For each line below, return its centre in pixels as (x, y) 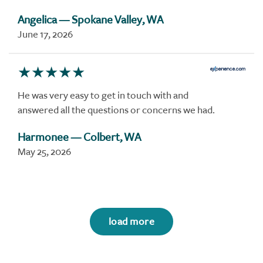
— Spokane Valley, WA (111, 20)
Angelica (37, 20)
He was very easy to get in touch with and (103, 95)
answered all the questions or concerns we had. (116, 110)
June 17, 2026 (45, 34)
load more (131, 221)
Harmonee (43, 138)
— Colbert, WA (106, 138)
